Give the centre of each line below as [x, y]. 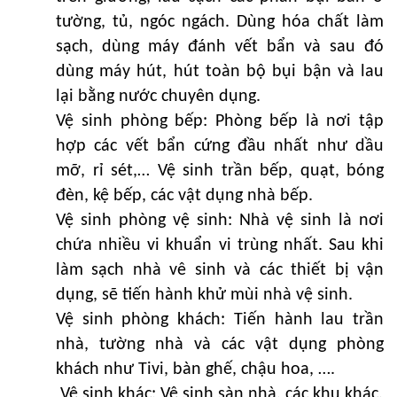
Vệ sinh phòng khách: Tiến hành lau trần [220, 320]
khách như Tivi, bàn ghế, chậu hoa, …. [195, 370]
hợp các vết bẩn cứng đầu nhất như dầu [220, 147]
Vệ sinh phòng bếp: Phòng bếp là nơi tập [220, 122]
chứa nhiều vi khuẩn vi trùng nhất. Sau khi [220, 246]
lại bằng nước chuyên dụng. [158, 97]
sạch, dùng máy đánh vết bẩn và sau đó [220, 47]
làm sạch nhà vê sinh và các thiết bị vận [220, 271]
